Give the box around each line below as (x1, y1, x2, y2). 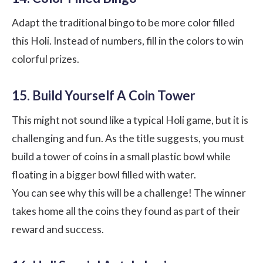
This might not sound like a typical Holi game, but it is (12, 113, 248, 126)
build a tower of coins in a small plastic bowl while (12, 150, 231, 163)
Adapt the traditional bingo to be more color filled (12, 16, 235, 29)
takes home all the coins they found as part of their (12, 204, 240, 217)
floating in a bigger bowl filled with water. (12, 168, 196, 181)
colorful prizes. (12, 52, 79, 65)
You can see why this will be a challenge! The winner (12, 186, 246, 199)
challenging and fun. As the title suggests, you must (12, 131, 244, 144)
